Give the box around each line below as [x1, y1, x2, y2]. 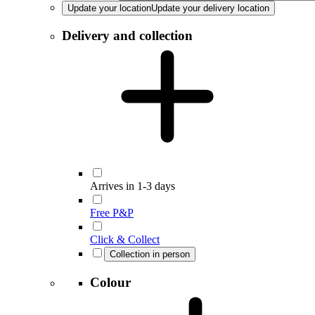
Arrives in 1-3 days [90, 179, 175, 192]
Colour [90, 274, 131, 290]
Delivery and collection [62, 28, 193, 44]
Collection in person [110, 248, 190, 259]
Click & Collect [90, 233, 160, 245]
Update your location [67, 2, 151, 13]
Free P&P [90, 206, 134, 219]
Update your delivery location [151, 2, 269, 13]
